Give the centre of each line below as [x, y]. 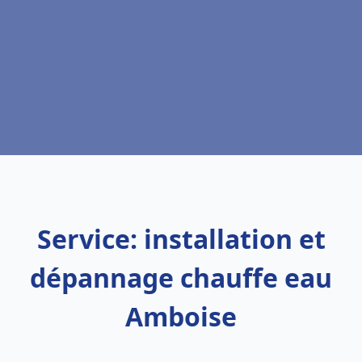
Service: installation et [181, 239]
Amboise [181, 316]
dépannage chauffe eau [181, 278]
